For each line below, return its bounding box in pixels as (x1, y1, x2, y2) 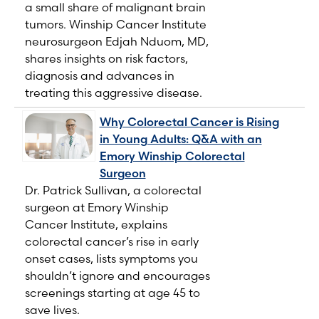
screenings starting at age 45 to (25, 286, 200, 300)
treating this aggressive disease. (25, 85, 202, 100)
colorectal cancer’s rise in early (25, 234, 199, 249)
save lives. (25, 303, 80, 318)
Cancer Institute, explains (25, 217, 167, 232)
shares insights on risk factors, (25, 51, 188, 66)
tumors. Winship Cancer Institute (25, 17, 206, 32)
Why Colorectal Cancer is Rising (99, 115, 279, 130)
